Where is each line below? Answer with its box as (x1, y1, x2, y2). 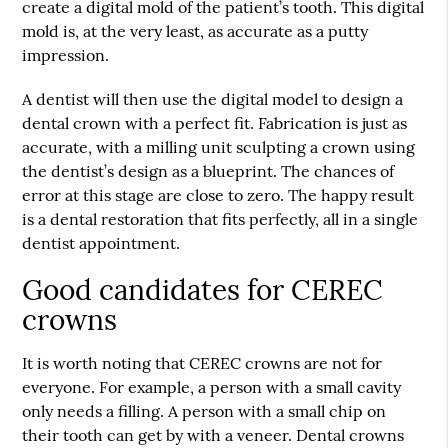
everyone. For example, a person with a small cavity (22, 377, 402, 398)
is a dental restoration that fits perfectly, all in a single (22, 209, 419, 230)
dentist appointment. (22, 233, 181, 254)
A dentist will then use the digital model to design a (22, 89, 404, 110)
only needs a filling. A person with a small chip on (22, 401, 387, 422)
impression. (22, 45, 110, 66)
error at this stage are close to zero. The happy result (22, 185, 415, 206)
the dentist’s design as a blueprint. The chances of (22, 161, 395, 182)
